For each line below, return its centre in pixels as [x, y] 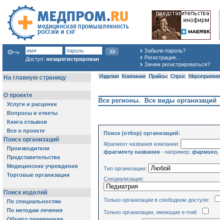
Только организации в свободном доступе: [158, 200]
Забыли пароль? [165, 51]
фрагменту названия [132, 151]
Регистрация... [162, 57]
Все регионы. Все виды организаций [157, 101]
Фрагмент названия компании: [142, 144]
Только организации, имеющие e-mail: [152, 212]
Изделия [109, 76]
